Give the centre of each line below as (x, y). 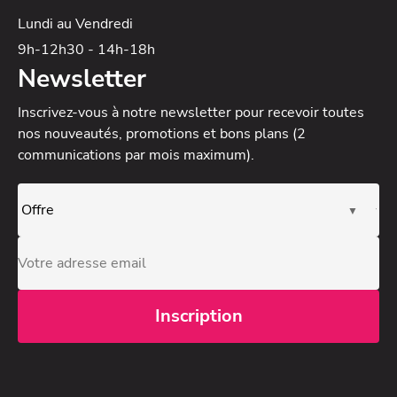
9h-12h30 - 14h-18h (86, 50)
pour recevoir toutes (298, 113)
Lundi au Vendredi (75, 24)
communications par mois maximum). (136, 155)
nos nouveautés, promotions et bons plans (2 (162, 134)
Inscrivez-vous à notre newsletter (125, 113)
